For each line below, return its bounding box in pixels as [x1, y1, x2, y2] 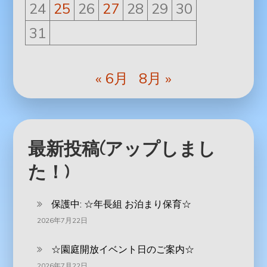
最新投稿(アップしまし [28, 134, 216, 163]
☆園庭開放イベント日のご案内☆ [51, 243, 195, 256]
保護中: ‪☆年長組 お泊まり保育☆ [51, 198, 192, 210]
